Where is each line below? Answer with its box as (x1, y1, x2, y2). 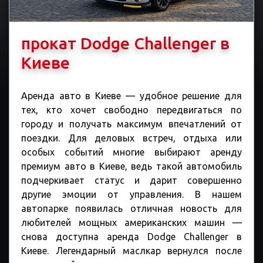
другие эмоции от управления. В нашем (21, 189, 242, 200)
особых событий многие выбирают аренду (21, 147, 242, 158)
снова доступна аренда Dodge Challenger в (21, 231, 242, 242)
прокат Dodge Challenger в (21, 34, 230, 53)
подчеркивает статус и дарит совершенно (21, 175, 242, 186)
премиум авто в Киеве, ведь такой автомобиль (21, 161, 242, 172)
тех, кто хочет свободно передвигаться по (21, 104, 242, 116)
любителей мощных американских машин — (21, 217, 242, 228)
